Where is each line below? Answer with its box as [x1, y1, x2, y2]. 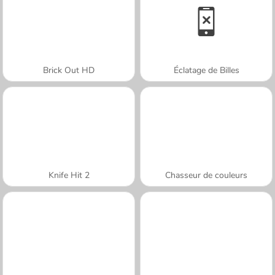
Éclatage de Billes [173, 64, 239, 76]
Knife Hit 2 [48, 169, 90, 181]
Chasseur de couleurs [165, 169, 247, 181]
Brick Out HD [43, 64, 95, 76]
